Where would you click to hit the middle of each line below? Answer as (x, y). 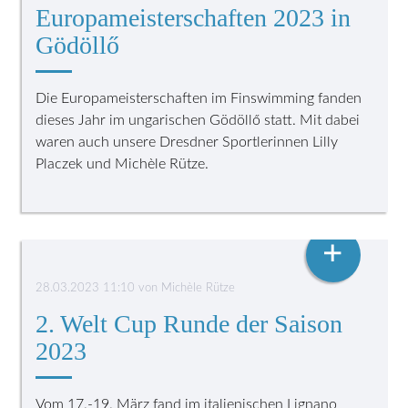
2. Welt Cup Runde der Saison (189, 323)
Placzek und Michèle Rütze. (122, 163)
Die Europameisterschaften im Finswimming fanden (199, 98)
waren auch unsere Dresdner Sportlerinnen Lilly (187, 142)
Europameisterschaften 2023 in (194, 17)
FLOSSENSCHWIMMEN (114, 230)
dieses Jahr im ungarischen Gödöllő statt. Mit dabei (198, 120)
